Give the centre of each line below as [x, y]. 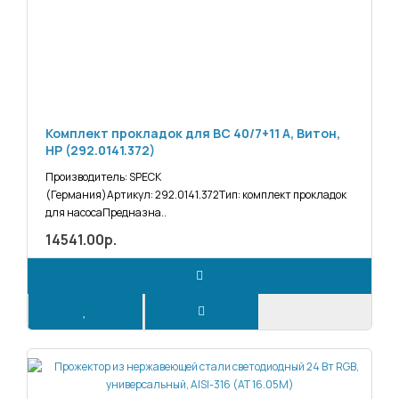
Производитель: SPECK [103, 177]
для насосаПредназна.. [106, 213]
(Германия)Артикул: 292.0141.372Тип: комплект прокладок [196, 195]
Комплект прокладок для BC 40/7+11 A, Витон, [193, 134]
